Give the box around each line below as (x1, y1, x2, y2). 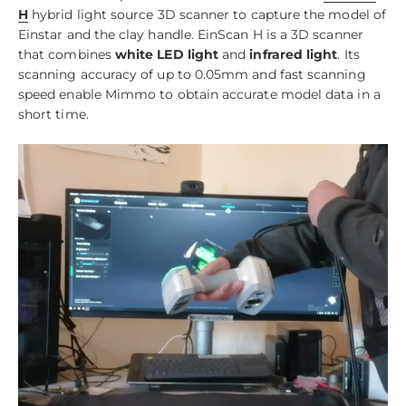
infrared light (249, 46, 338, 63)
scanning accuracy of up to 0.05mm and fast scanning (18, 66, 366, 83)
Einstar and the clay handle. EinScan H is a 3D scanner (18, 26, 363, 43)
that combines (18, 46, 115, 63)
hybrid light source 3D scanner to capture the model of (28, 6, 386, 24)
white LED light (114, 46, 219, 63)
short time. (18, 106, 89, 123)
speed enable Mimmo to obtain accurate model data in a (18, 86, 381, 103)
